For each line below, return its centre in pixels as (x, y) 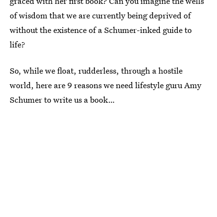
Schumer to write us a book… (62, 100)
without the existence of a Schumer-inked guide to (101, 30)
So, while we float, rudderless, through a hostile (96, 70)
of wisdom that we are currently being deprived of (100, 15)
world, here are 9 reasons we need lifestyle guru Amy (106, 85)
